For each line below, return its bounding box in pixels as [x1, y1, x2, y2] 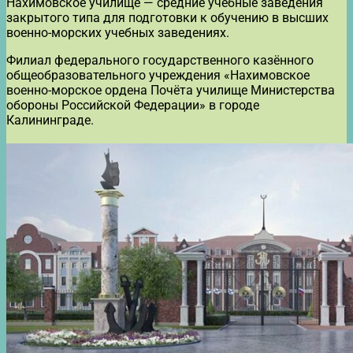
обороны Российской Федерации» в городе [6, 97, 259, 113]
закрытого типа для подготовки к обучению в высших [6, 9, 329, 25]
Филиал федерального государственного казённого [6, 52, 314, 68]
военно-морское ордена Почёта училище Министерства [6, 82, 335, 98]
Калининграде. [6, 112, 94, 128]
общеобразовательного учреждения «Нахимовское [6, 67, 310, 83]
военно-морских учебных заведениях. [6, 24, 229, 40]
